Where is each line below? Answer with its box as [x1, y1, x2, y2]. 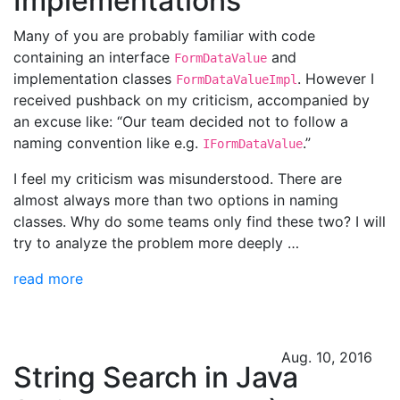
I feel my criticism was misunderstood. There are [13, 170, 342, 187]
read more [13, 270, 83, 287]
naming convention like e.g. [13, 134, 203, 152]
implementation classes [13, 70, 176, 87]
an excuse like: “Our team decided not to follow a [13, 112, 348, 130]
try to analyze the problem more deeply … [13, 234, 299, 252]
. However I [297, 70, 374, 87]
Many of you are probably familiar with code [13, 27, 315, 45]
